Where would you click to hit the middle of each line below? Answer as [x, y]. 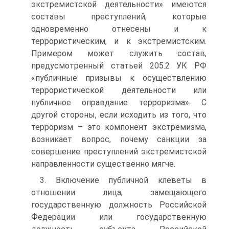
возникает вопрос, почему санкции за [119, 139]
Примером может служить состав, [119, 53]
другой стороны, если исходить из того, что [119, 115]
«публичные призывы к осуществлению [119, 78]
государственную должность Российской [119, 205]
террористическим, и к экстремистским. [119, 41]
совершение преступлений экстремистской [119, 152]
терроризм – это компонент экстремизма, [119, 127]
